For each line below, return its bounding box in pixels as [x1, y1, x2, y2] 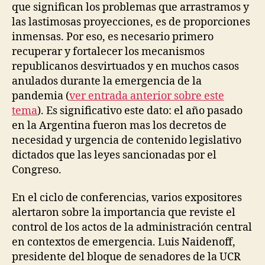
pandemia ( [12, 89, 69, 103]
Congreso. [12, 163, 62, 177]
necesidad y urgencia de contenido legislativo [12, 133, 241, 147]
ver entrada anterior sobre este [69, 89, 224, 103]
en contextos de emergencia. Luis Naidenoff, [12, 235, 235, 250]
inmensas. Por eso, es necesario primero [12, 30, 214, 44]
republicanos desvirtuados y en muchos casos [12, 59, 239, 73]
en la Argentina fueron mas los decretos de [12, 118, 227, 132]
